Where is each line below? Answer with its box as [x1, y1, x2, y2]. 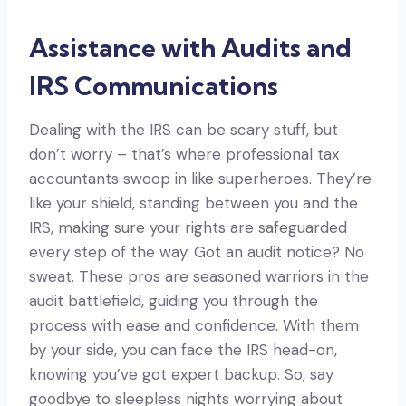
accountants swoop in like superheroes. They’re [29, 168, 372, 188]
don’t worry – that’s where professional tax [29, 143, 339, 164]
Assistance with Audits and [29, 31, 352, 63]
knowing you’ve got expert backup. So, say [29, 363, 333, 384]
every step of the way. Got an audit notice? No [29, 241, 364, 262]
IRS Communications [29, 69, 278, 101]
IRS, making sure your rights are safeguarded [29, 217, 347, 237]
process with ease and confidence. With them [29, 314, 359, 335]
